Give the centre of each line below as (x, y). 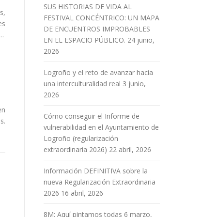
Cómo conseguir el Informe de (92, 116)
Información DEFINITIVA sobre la (96, 170)
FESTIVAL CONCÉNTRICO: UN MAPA (101, 17)
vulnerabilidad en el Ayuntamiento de (101, 127)
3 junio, (134, 83)
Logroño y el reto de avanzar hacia (98, 72)
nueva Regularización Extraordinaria (100, 182)
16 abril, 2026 (82, 193)
